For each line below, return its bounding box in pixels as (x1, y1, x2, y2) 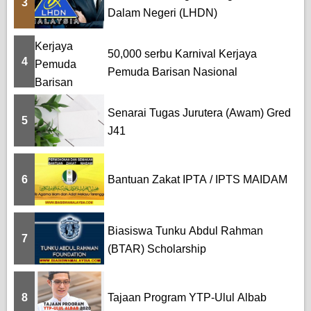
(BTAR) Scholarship (108, 242, 206, 255)
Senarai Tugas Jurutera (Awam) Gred (108, 106, 291, 119)
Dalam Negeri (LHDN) (108, 6, 217, 19)
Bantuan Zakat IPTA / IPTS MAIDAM (108, 173, 287, 185)
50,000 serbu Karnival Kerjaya (108, 47, 257, 60)
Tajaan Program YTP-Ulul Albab (108, 291, 267, 303)
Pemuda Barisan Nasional (108, 65, 237, 78)
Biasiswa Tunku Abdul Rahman (108, 224, 263, 237)
